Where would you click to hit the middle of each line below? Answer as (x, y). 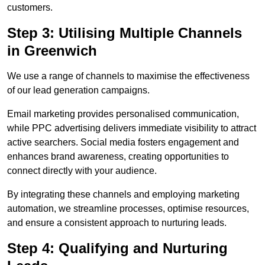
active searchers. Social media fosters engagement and (123, 143)
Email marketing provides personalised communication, (123, 114)
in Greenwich (52, 51)
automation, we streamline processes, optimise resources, (128, 209)
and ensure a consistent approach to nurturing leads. (117, 223)
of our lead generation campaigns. (78, 91)
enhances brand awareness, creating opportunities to (118, 157)
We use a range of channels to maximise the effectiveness (128, 76)
